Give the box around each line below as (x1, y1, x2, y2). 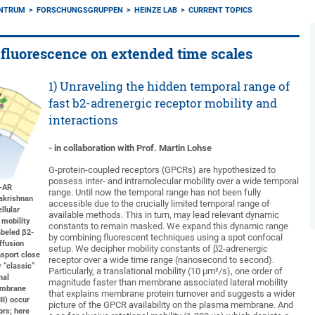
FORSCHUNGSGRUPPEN (37, 6, 124, 15)
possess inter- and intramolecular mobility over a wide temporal (49, 176, 300, 186)
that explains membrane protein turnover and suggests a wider (49, 288, 296, 299)
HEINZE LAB (134, 6, 178, 15)
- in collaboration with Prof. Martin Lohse (49, 143, 212, 153)
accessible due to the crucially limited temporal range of (49, 198, 271, 209)
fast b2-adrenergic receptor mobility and (49, 96, 278, 110)
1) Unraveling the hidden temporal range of (49, 79, 290, 94)
